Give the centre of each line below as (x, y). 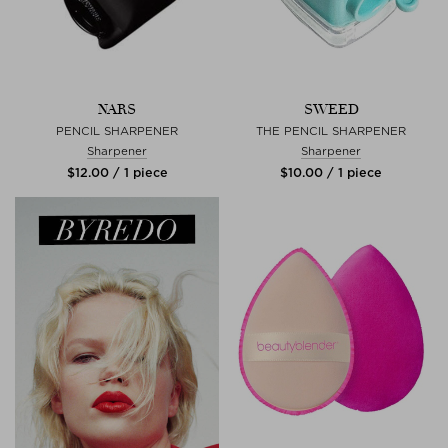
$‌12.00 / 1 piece (117, 172)
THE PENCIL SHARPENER (331, 130)
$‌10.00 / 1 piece (331, 172)
